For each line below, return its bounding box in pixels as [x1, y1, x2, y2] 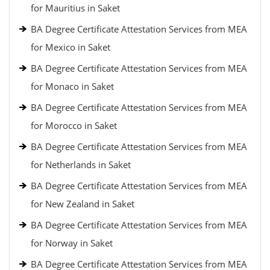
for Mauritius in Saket [31, 2, 120, 14]
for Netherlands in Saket [31, 159, 131, 171]
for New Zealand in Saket [31, 198, 134, 210]
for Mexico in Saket [31, 41, 110, 53]
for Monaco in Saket [31, 80, 114, 92]
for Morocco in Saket [31, 119, 117, 131]
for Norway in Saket [31, 237, 113, 249]
